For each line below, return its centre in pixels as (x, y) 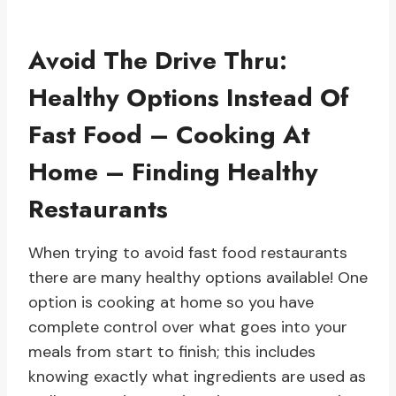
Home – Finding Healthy (173, 172)
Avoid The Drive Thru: (158, 61)
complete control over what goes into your (188, 327)
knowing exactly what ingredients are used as (197, 377)
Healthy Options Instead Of (189, 98)
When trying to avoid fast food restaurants (188, 253)
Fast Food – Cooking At (169, 135)
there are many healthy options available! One (198, 278)
